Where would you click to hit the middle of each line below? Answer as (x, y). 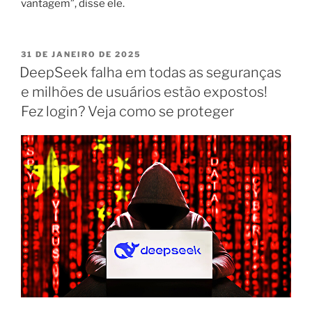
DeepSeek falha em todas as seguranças (150, 72)
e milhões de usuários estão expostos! (144, 92)
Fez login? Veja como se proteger (127, 111)
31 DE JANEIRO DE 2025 (81, 55)
